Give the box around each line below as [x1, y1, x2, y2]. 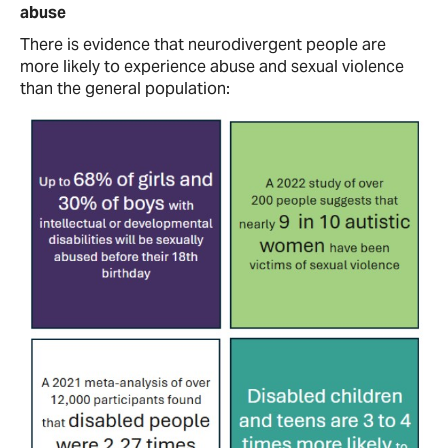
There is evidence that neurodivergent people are [20, 34, 386, 55]
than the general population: [20, 78, 230, 99]
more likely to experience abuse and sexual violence [20, 56, 404, 77]
